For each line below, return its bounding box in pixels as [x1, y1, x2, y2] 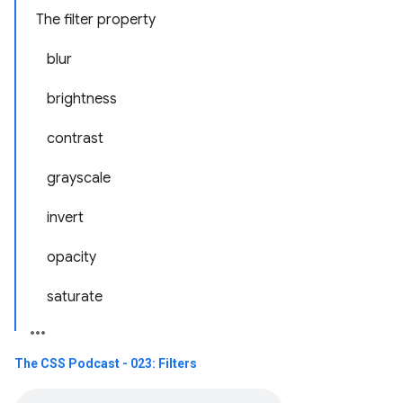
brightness [47, 90, 117, 108]
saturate [47, 288, 103, 306]
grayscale [47, 169, 111, 187]
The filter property [36, 11, 156, 29]
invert [47, 209, 84, 227]
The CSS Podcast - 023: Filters [14, 356, 200, 371]
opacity [47, 248, 96, 266]
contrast [47, 130, 103, 148]
